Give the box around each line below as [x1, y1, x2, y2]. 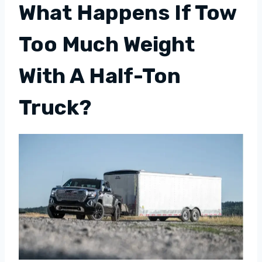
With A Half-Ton [19, 63, 181, 88]
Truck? [19, 94, 91, 120]
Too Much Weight [19, 31, 195, 57]
